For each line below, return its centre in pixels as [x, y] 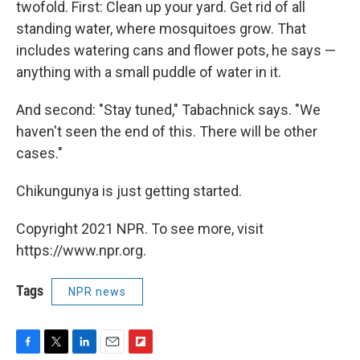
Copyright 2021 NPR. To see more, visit [140, 229]
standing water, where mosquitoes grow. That [161, 29]
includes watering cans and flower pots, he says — [176, 51]
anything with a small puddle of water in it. [149, 72]
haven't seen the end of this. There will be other [167, 132]
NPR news [97, 292]
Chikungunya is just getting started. [129, 191]
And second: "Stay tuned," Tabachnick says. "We [168, 110]
